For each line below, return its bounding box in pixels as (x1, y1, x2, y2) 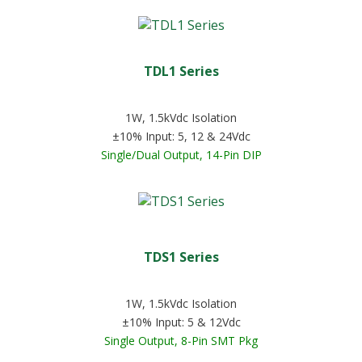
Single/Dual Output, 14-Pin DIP (100, 147, 262, 162)
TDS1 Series (143, 248, 219, 266)
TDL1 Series (143, 62, 219, 80)
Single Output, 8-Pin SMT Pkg (104, 333, 258, 348)
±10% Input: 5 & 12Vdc (121, 314, 241, 330)
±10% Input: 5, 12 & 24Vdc (112, 128, 250, 144)
